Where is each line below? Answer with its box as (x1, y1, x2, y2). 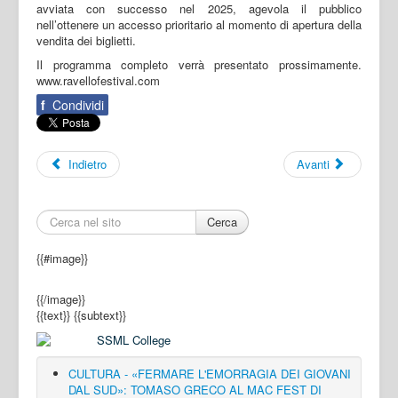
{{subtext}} (74, 306, 126, 323)
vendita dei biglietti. (36, 31, 136, 49)
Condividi (49, 95, 104, 114)
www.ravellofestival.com (36, 71, 160, 89)
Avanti (296, 155, 330, 172)
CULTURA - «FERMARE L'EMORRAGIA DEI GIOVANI (68, 364, 351, 382)
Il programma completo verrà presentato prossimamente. (36, 55, 362, 73)
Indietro (68, 155, 107, 172)
